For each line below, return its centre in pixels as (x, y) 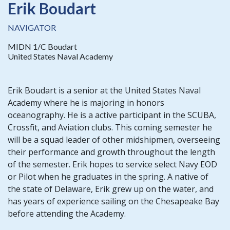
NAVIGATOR (32, 27)
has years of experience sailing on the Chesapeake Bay (113, 201)
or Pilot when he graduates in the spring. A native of (108, 176)
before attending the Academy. (67, 213)
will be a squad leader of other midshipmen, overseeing (114, 139)
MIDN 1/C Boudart (42, 46)
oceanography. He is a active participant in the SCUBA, (112, 115)
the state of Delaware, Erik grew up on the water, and (111, 189)
